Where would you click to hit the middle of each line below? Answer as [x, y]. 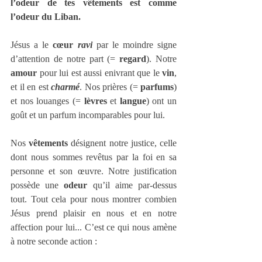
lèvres [95, 101]
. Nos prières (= [110, 87]
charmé [65, 87]
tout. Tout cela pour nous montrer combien [94, 199]
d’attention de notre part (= [65, 59]
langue [133, 101]
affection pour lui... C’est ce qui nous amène [94, 227]
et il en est [31, 87]
